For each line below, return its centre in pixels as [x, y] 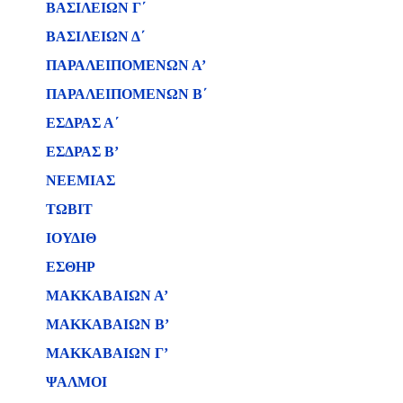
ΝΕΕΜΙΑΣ [81, 180]
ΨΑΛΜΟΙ [76, 382]
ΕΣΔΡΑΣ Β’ [82, 152]
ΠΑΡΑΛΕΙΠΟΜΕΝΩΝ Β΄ [126, 94]
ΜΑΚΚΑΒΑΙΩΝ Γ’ [107, 353]
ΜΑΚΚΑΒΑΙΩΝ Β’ [107, 324]
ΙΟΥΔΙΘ [71, 238]
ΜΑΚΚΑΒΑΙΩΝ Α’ [107, 296]
